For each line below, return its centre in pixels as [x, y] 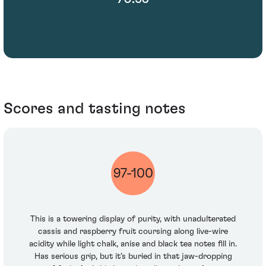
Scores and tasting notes [95, 108]
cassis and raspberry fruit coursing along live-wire [133, 232]
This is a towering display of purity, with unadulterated [133, 219]
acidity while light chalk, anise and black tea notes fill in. [133, 244]
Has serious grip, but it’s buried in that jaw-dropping [133, 257]
